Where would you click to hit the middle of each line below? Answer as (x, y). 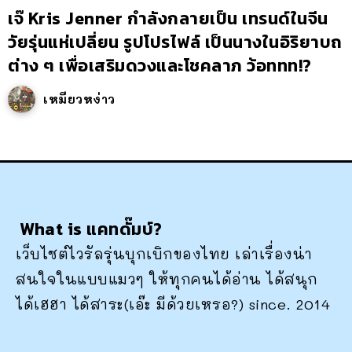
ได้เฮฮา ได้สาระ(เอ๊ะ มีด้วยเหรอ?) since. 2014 (173, 304)
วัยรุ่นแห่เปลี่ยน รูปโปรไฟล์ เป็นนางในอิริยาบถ (175, 42)
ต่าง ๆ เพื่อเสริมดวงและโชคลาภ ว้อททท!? (160, 65)
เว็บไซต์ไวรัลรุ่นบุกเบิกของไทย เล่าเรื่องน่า (164, 254)
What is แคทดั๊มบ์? (91, 229)
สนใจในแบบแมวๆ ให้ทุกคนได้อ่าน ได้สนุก (167, 279)
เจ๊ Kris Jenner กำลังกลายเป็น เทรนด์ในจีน (168, 18)
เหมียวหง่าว (79, 99)
